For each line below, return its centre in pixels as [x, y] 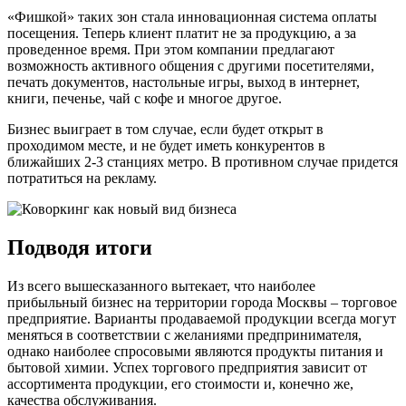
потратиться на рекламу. [82, 179]
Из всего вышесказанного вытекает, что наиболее [161, 286]
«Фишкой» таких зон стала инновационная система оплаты [192, 17]
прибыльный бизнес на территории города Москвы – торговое [202, 302]
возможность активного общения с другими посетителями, [191, 66]
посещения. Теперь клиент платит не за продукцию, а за [182, 34]
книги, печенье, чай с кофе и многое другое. [145, 99]
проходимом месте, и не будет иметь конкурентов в [166, 146]
